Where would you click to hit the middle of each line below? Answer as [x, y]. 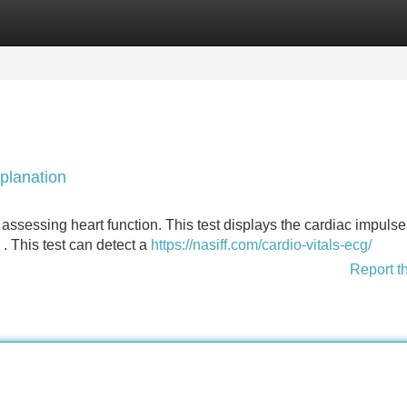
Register [127, 22]
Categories [37, 22]
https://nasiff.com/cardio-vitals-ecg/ [261, 245]
